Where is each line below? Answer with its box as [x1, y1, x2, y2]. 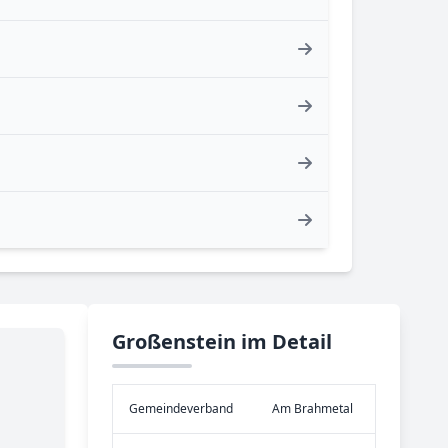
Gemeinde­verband [129, 400, 233, 417]
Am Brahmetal [272, 400, 353, 417]
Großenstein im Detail [112, 328, 332, 355]
